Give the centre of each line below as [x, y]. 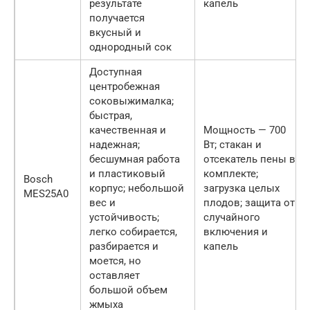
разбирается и [124, 247]
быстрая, [111, 116]
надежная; [115, 145]
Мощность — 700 [245, 130]
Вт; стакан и [232, 145]
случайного [232, 218]
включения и [236, 232]
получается [117, 18]
